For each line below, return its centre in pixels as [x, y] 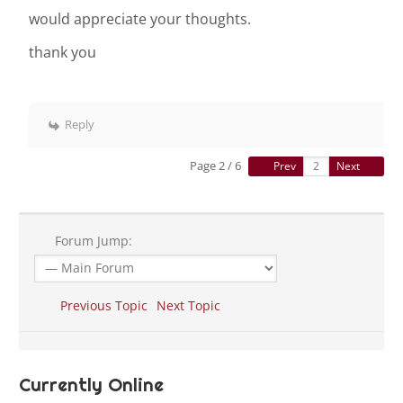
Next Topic [192, 306]
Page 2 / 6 [215, 166]
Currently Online [91, 385]
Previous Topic [100, 306]
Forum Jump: [91, 241]
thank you [63, 53]
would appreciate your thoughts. [140, 19]
